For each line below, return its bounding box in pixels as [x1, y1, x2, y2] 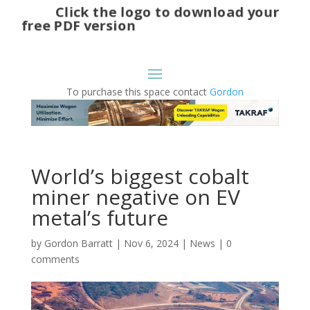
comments [30, 253, 80, 266]
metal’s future [30, 203, 168, 232]
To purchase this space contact [66, 84, 210, 98]
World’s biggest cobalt [30, 162, 249, 191]
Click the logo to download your [17, 1, 280, 21]
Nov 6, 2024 [123, 237, 179, 250]
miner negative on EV [30, 183, 240, 212]
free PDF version [21, 15, 136, 35]
